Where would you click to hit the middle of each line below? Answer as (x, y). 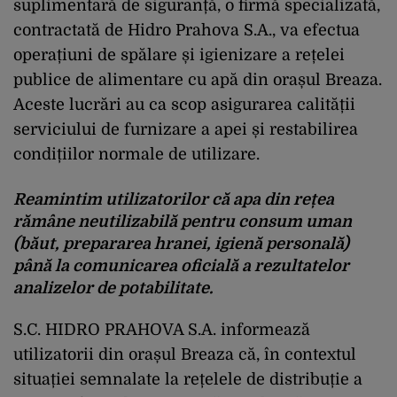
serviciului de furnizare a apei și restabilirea (186, 129)
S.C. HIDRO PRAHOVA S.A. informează (162, 330)
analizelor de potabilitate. (113, 288)
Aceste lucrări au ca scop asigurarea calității (184, 105)
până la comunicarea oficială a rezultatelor (181, 266)
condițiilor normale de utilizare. (136, 154)
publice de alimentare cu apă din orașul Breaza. (198, 80)
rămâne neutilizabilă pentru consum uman (183, 222)
